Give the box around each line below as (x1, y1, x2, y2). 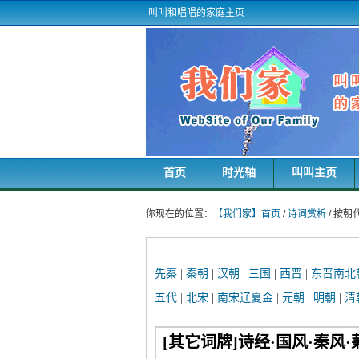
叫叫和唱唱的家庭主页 (146, 7, 244, 18)
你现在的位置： (146, 208, 213, 220)
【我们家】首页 (213, 208, 280, 220)
